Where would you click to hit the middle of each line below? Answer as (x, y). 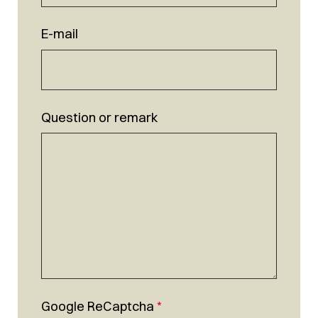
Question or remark (99, 118)
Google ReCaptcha (97, 307)
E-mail (59, 34)
